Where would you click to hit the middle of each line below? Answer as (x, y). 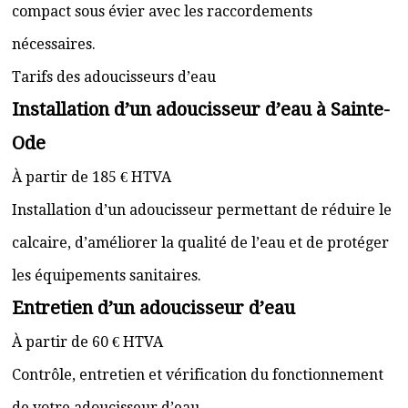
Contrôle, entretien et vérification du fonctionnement (198, 375)
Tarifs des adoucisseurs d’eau (114, 77)
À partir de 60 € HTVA (87, 342)
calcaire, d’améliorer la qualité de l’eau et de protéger (200, 243)
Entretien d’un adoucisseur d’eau (153, 308)
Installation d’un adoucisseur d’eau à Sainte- (201, 109)
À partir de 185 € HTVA (92, 177)
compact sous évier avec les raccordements (162, 11)
